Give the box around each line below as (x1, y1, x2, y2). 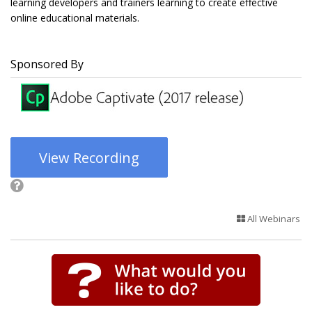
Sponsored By (10, 56, 84, 72)
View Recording (39, 148, 139, 168)
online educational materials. (10, 11, 139, 25)
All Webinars (245, 212, 300, 226)
